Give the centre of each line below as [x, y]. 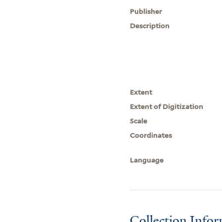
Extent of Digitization [167, 106]
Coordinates [151, 135]
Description [150, 26]
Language [147, 160]
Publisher [146, 11]
